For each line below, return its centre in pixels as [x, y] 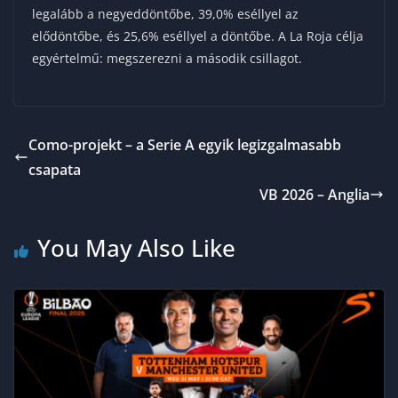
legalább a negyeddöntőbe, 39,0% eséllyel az [165, 13]
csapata [55, 169]
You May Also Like [136, 247]
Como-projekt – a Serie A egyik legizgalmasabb [185, 144]
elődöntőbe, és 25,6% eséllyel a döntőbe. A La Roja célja [198, 36]
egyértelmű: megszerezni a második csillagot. [167, 58]
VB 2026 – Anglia [314, 194]
